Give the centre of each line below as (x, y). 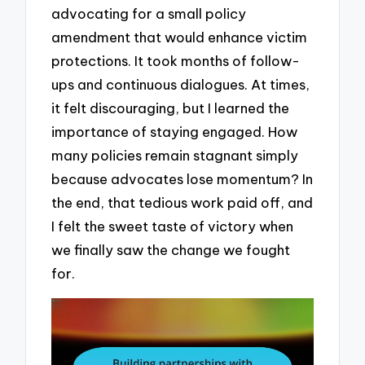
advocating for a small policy (149, 14)
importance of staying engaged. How (175, 132)
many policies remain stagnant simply (175, 156)
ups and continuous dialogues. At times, (181, 85)
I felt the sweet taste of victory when (173, 226)
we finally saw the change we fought (171, 250)
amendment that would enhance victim (180, 37)
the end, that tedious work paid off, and (182, 203)
